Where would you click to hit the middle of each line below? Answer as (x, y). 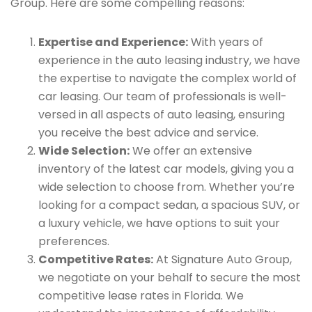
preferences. (74, 241)
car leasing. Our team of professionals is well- (163, 96)
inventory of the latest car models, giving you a (166, 169)
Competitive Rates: (96, 259)
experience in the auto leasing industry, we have (169, 60)
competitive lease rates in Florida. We (141, 296)
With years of (226, 42)
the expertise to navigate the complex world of (167, 78)
